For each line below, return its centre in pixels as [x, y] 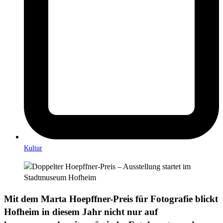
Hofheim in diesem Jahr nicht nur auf [81, 212]
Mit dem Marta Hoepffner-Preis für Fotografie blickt [111, 199]
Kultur [33, 148]
